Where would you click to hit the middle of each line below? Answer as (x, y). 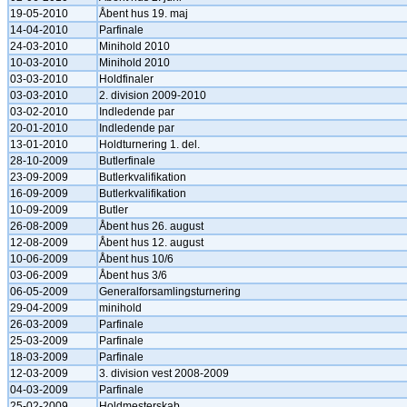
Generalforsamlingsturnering (170, 292)
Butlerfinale (127, 161)
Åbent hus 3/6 (133, 275)
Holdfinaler (126, 79)
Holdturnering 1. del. (149, 144)
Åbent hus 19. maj (144, 14)
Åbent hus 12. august (151, 243)
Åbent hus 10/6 (136, 259)
